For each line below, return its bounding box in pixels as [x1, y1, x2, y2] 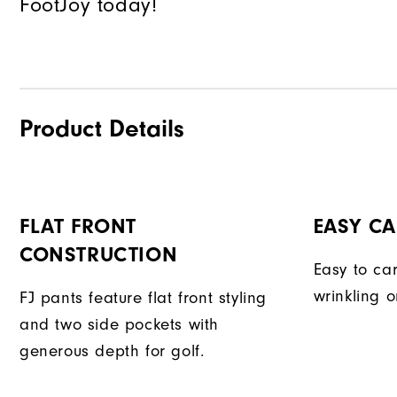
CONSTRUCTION [19, 242, 178, 267]
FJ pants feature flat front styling [19, 288, 268, 307]
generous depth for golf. [19, 341, 205, 361]
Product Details [19, 113, 184, 143]
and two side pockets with [19, 315, 220, 334]
